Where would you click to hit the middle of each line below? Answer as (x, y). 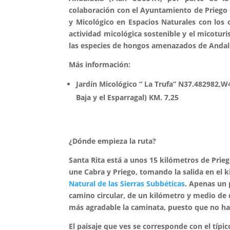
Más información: (101, 64)
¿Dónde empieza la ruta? (113, 141)
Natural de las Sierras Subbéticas (127, 184)
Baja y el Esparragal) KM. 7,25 (129, 97)
